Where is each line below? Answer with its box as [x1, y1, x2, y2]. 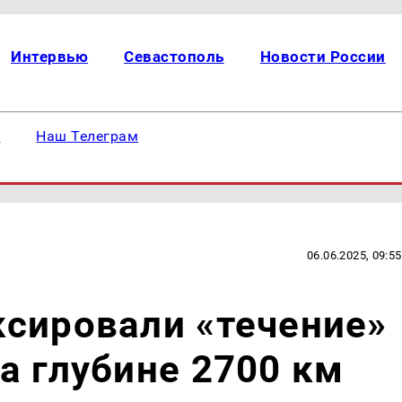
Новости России [259, 48, 386, 66]
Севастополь [124, 48, 224, 66]
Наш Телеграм [36, 127, 139, 144]
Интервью [11, 48, 89, 66]
